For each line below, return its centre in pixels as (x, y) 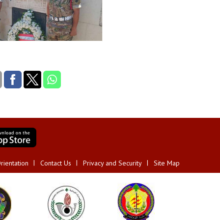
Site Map (167, 163)
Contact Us (56, 163)
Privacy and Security (112, 163)
